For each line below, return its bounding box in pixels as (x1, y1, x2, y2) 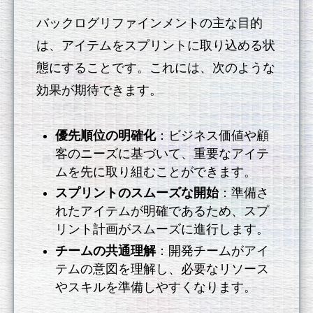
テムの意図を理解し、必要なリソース (55, 261, 270, 276)
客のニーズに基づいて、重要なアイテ (55, 146, 270, 161)
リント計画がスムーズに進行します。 (55, 222, 270, 237)
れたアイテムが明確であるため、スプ (55, 204, 270, 219)
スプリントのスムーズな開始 (55, 186, 219, 201)
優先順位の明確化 (55, 128, 156, 143)
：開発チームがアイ (156, 243, 270, 258)
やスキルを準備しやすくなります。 (55, 279, 257, 294)
